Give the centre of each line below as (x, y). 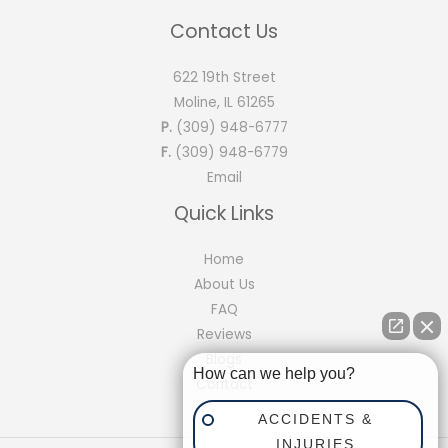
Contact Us (224, 31)
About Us (224, 284)
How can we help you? (274, 373)
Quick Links (224, 213)
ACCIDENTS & (315, 419)
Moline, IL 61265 (224, 102)
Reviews (224, 334)
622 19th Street (224, 77)
